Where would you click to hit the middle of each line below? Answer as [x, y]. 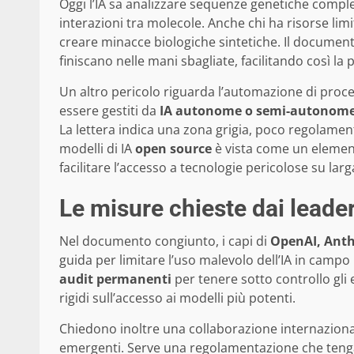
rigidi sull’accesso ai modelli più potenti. [177, 298]
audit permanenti [115, 279]
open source [173, 148]
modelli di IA [97, 148]
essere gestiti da [109, 110]
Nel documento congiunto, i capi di [165, 241]
